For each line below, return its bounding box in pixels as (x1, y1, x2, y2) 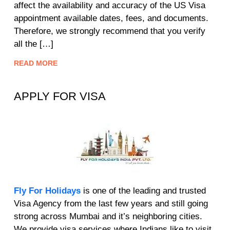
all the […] (14, 39, 53, 49)
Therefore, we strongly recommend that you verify (14, 26, 205, 36)
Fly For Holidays (14, 185, 81, 196)
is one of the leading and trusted (81, 185, 206, 196)
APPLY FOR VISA (14, 89, 106, 103)
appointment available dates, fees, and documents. (14, 13, 208, 23)
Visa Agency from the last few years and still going (14, 198, 208, 208)
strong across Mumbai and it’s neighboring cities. (14, 211, 202, 221)
